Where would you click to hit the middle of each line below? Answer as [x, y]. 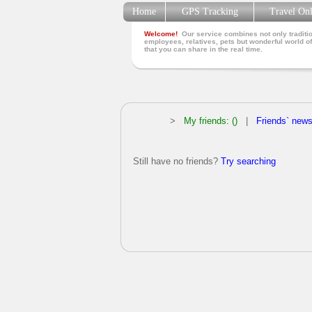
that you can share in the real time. [203, 49]
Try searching [248, 161]
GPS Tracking [210, 11]
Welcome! [161, 34]
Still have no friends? [177, 161]
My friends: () [211, 121]
